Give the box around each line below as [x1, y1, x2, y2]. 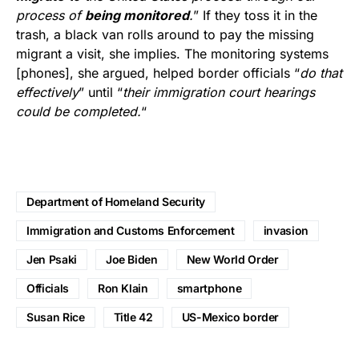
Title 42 [113, 309, 153, 324]
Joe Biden [105, 252, 158, 266]
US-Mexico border [181, 309, 280, 324]
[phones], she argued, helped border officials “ [16, 64, 300, 81]
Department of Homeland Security [26, 194, 206, 208]
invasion [263, 223, 309, 237]
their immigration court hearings [123, 83, 315, 100]
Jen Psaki [26, 252, 77, 266]
